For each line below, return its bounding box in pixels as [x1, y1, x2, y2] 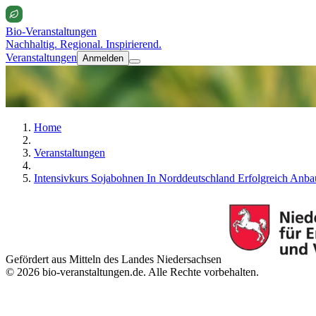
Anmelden [83, 53, 123, 63]
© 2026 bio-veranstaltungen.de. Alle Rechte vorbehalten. [6, 265, 259, 278]
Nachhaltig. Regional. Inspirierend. [6, 38, 162, 50]
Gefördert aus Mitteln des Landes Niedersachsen [6, 253, 221, 265]
